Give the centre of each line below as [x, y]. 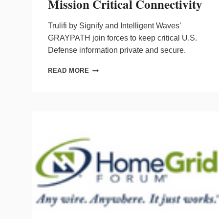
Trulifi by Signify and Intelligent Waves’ [114, 25]
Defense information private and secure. [117, 50]
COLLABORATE [114, 107]
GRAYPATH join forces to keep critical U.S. [122, 38]
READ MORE [69, 70]
